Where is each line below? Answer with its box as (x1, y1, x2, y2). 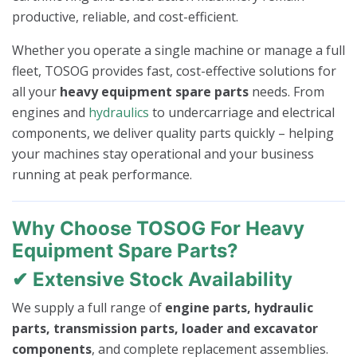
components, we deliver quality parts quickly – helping (12, 124, 334, 143)
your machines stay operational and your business (12, 145, 314, 163)
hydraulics (88, 104, 149, 122)
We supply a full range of (12, 299, 165, 317)
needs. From (249, 83, 324, 101)
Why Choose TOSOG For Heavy (12, 217, 304, 241)
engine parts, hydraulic (165, 299, 313, 317)
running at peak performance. (12, 166, 192, 184)
